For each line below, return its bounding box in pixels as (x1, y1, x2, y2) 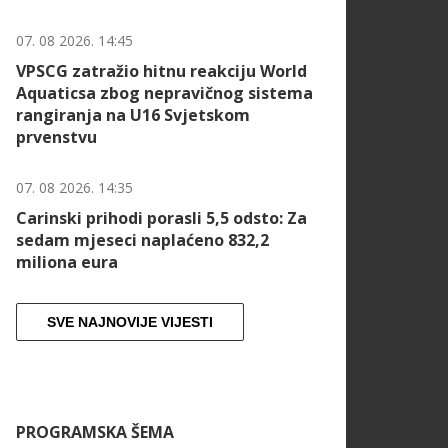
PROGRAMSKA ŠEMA (16, 421, 174, 444)
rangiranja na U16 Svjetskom (16, 104, 250, 127)
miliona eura (16, 251, 118, 274)
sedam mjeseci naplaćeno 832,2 (16, 229, 269, 252)
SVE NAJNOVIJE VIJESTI (47, 314, 213, 331)
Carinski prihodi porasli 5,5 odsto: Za (16, 207, 307, 230)
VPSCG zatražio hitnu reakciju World (16, 60, 307, 83)
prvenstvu (16, 126, 97, 149)
